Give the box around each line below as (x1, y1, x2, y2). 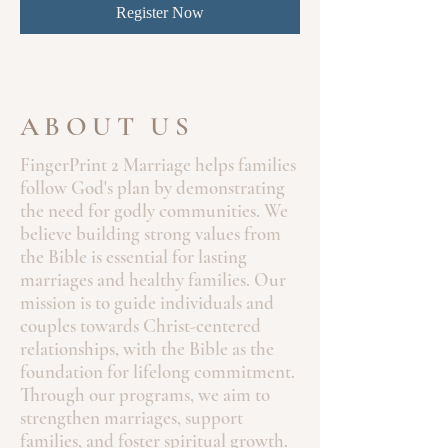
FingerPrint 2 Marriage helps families (20, 153, 296, 176)
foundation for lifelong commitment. (20, 360, 295, 383)
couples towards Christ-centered (20, 314, 261, 337)
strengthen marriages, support (20, 406, 243, 429)
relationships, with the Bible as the (20, 337, 274, 360)
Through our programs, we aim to (20, 383, 270, 406)
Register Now (116, 4, 204, 21)
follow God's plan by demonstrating (20, 176, 285, 199)
